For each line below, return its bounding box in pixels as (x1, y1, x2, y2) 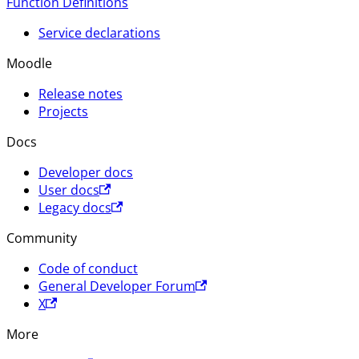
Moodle (6, 54, 52, 72)
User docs (38, 180, 99, 199)
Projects (38, 102, 88, 120)
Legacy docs (38, 198, 111, 216)
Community (6, 228, 77, 247)
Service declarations (38, 23, 160, 42)
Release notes (38, 84, 123, 103)
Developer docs (38, 163, 133, 181)
